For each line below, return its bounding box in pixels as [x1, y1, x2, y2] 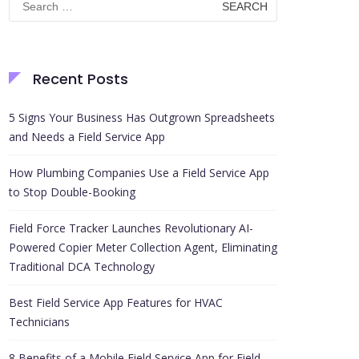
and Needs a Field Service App [9, 129, 165, 144]
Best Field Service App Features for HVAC [9, 295, 223, 310]
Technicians [9, 314, 70, 329]
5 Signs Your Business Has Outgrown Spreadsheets [9, 110, 275, 125]
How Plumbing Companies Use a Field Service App [9, 165, 269, 180]
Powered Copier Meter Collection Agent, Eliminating [9, 240, 277, 255]
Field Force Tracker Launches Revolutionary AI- [9, 220, 253, 236]
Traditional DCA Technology [9, 259, 155, 274]
